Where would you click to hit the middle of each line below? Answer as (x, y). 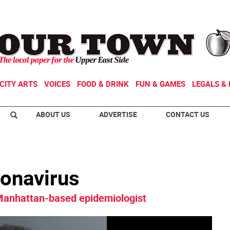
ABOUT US (53, 114)
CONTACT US (188, 114)
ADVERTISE (118, 114)
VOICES (57, 84)
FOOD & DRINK (103, 84)
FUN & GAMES (160, 84)
